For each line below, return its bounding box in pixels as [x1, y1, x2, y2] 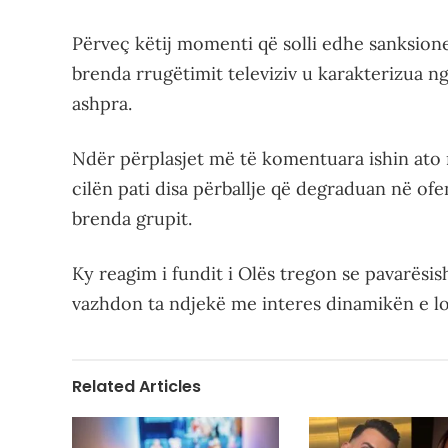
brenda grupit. [72, 207, 192, 231]
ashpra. [72, 92, 132, 116]
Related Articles [72, 375, 201, 399]
